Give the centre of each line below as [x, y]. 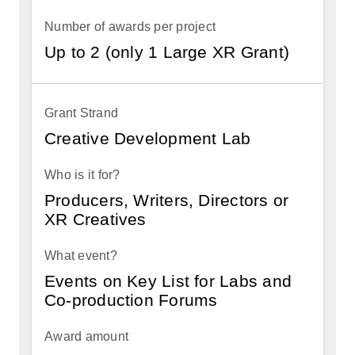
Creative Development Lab [148, 138]
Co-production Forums [131, 300]
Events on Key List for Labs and [168, 281]
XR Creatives [95, 219]
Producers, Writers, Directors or [167, 200]
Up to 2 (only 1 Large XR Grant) [167, 52]
